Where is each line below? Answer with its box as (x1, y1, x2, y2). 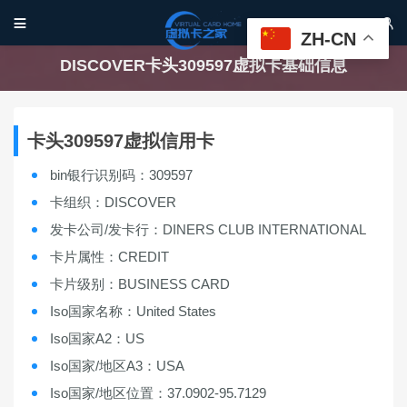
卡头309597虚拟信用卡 (27, 131, 214, 151)
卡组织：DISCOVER (50, 194, 176, 210)
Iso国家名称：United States (50, 303, 216, 319)
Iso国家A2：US (50, 331, 144, 346)
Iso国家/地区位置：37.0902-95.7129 (50, 385, 266, 401)
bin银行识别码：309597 (50, 167, 193, 183)
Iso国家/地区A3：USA (50, 358, 184, 373)
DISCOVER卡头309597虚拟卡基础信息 (60, 56, 347, 74)
